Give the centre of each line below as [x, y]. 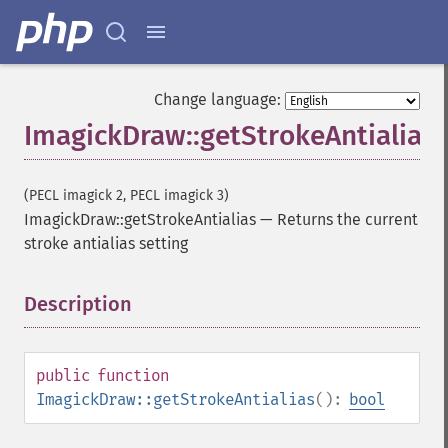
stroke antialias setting [106, 243]
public [63, 375]
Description [78, 304]
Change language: [217, 99]
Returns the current [347, 219]
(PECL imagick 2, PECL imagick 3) [126, 195]
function [133, 375]
